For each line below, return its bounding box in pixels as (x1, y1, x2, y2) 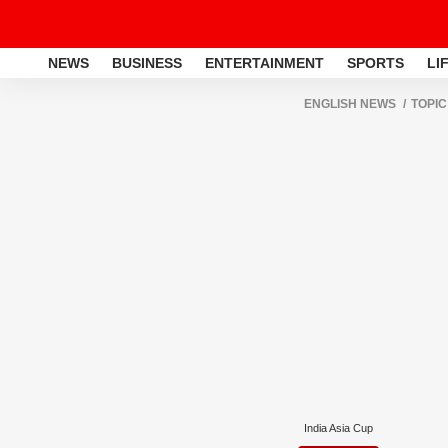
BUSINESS (112, 54, 182, 71)
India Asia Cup (304, 422, 373, 434)
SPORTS (347, 54, 404, 71)
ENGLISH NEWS (304, 97, 396, 111)
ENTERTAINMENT (205, 54, 324, 71)
